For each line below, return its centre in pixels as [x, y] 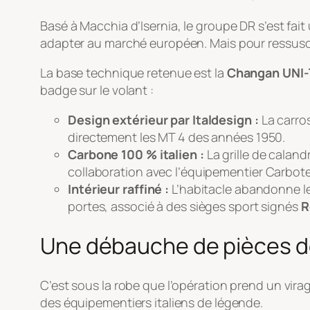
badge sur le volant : [97, 90]
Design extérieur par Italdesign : [163, 119]
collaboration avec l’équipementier [167, 171]
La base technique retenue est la [134, 72]
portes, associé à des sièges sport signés [184, 206]
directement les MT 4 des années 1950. [177, 137]
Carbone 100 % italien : [136, 154]
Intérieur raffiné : [119, 189]
